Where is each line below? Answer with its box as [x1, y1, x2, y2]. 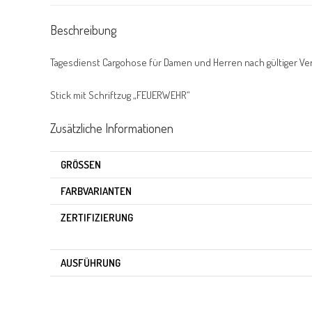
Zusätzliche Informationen [50, 120, 173, 136]
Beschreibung [50, 22, 116, 38]
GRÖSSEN [61, 158, 95, 171]
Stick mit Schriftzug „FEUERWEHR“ [50, 88, 190, 102]
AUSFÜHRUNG [61, 256, 120, 270]
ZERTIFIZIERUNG [61, 211, 133, 224]
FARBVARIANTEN [61, 185, 132, 198]
